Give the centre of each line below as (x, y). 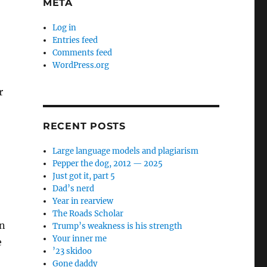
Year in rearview (83, 201)
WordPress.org (81, 65)
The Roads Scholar (88, 214)
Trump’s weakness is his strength (118, 226)
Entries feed (75, 40)
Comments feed (83, 53)
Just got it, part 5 (84, 176)
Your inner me (80, 239)
